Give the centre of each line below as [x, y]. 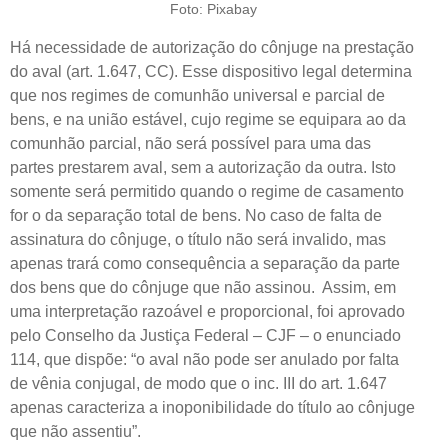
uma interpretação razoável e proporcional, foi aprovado [207, 311]
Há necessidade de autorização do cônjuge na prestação [212, 47]
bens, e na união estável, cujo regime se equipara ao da [208, 119]
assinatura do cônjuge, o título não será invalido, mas [198, 239]
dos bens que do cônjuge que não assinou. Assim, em [203, 287]
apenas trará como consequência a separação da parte [205, 263]
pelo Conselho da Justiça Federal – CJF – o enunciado [205, 335]
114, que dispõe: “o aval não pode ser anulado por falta [204, 359]
